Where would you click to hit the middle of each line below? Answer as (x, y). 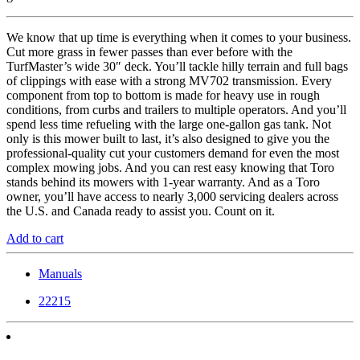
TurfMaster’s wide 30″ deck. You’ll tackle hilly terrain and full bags (177, 66)
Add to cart (35, 238)
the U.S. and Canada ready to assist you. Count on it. (141, 211)
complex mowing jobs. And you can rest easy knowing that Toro (170, 167)
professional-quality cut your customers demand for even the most (173, 153)
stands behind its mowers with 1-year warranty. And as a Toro (163, 182)
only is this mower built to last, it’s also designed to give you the (168, 138)
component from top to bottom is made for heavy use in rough (163, 95)
